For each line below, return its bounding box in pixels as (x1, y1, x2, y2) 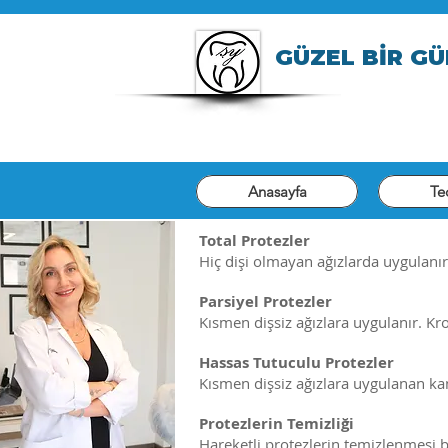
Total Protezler (199, 230, 310, 251)
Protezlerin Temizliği (199, 413, 354, 434)
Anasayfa (247, 182, 307, 201)
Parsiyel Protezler (199, 291, 332, 312)
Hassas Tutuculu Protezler (199, 352, 394, 373)
